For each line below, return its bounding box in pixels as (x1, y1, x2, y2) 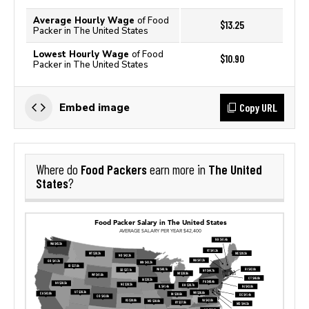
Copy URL (239, 101, 277, 114)
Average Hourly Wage (33, 15, 137, 26)
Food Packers (81, 161, 147, 177)
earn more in (147, 162, 208, 177)
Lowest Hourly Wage (33, 49, 132, 59)
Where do (36, 162, 81, 177)
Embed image (59, 101, 130, 113)
